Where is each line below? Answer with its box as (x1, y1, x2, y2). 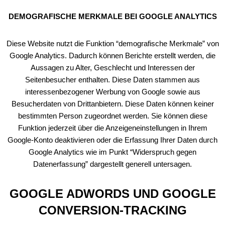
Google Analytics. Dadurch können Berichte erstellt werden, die (10, 51, 215, 60)
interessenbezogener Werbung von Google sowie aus (25, 87, 200, 96)
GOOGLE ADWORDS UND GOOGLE (9, 187, 216, 200)
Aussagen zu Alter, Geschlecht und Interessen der (30, 63, 195, 72)
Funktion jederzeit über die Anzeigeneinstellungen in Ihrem (18, 124, 207, 132)
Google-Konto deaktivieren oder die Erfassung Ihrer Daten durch (8, 136, 217, 144)
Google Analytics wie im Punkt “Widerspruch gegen (29, 148, 196, 156)
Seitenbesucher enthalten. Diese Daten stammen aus (25, 75, 200, 84)
